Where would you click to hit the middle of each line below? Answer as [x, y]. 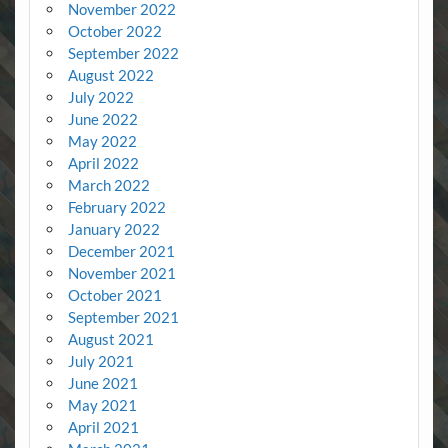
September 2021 [123, 317]
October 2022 [114, 31]
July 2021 [100, 361]
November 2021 [121, 273]
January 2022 [113, 229]
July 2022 [100, 97]
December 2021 [121, 251]
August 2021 [110, 339]
